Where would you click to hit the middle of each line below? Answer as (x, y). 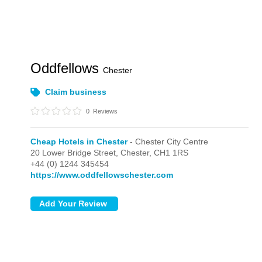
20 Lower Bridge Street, (76, 153)
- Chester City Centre (168, 142)
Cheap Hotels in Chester (79, 142)
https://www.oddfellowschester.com (102, 175)
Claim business (76, 92)
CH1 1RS (171, 153)
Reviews (105, 111)
